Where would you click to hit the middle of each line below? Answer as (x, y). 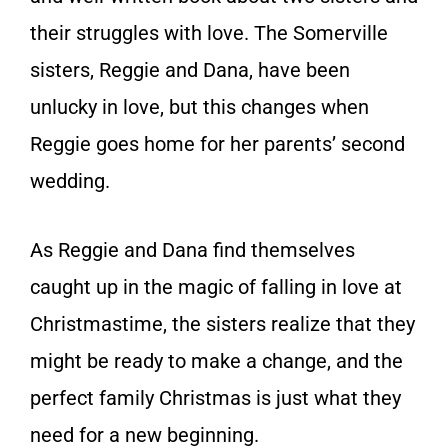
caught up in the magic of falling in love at (216, 286)
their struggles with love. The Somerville (209, 32)
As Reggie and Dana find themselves (192, 249)
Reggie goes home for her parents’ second (217, 143)
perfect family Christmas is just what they (215, 397)
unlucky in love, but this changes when (199, 106)
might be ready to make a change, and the (216, 360)
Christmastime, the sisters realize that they (222, 323)
